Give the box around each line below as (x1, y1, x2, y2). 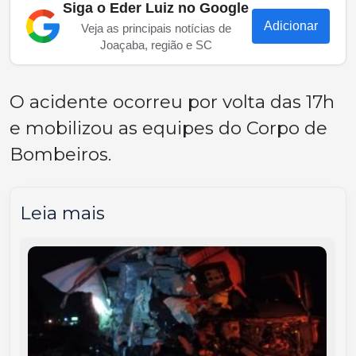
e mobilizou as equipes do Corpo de (10, 116, 327, 139)
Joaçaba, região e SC (99, 37, 212, 52)
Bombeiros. (10, 142, 111, 165)
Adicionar (264, 18, 318, 33)
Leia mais (20, 201, 105, 224)
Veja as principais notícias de (80, 21, 231, 35)
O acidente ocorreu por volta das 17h (10, 90, 335, 113)
